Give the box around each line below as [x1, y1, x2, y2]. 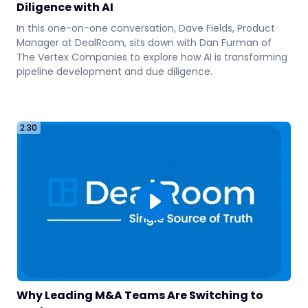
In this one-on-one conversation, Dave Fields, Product [16, 21, 275, 35]
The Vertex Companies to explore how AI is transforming [16, 49, 287, 64]
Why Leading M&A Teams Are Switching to [16, 287, 263, 304]
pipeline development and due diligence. [16, 64, 212, 78]
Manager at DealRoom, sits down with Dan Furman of [16, 35, 272, 49]
